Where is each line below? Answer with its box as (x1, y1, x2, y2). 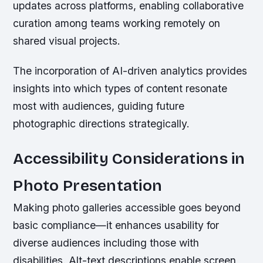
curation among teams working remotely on (13, 17, 221, 30)
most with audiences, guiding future (13, 100, 185, 113)
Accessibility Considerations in (13, 149, 245, 168)
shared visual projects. (13, 35, 121, 48)
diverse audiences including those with (13, 237, 200, 249)
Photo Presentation (13, 176, 163, 195)
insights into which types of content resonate (13, 82, 228, 95)
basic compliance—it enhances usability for (13, 219, 220, 232)
